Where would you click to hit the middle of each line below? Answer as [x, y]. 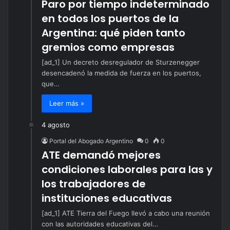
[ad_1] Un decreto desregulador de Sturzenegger [121, 62]
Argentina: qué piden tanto [113, 33]
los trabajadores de [94, 184]
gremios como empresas [108, 47]
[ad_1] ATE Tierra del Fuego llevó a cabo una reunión [126, 213]
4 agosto [56, 124]
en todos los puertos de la [110, 18]
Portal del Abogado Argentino [91, 141]
